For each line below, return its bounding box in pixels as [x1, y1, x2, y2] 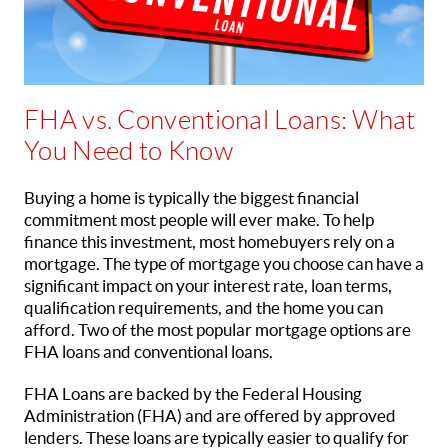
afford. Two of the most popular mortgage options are [24, 319, 411, 340]
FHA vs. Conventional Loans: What [24, 105, 416, 134]
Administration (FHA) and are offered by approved [24, 405, 396, 426]
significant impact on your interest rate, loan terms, [24, 275, 392, 296]
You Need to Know [24, 136, 233, 165]
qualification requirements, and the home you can [24, 297, 383, 318]
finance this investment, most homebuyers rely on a [24, 231, 395, 252]
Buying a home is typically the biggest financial [24, 187, 359, 208]
